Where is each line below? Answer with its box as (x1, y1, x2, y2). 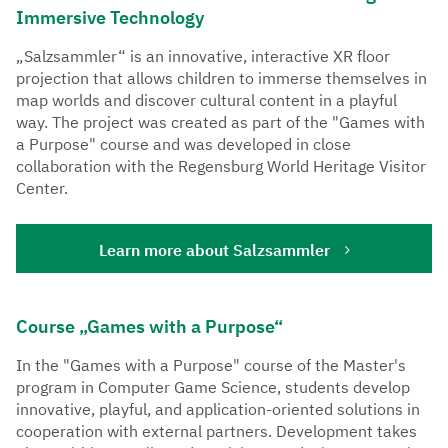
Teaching (32, 3, 105, 27)
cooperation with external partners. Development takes (16, 420, 417, 441)
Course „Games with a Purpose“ (16, 314, 283, 338)
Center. (16, 177, 68, 198)
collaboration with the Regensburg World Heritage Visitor (16, 155, 426, 176)
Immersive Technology (16, 5, 204, 29)
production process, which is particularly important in (32, 87, 416, 108)
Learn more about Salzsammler (98, 239, 330, 260)
